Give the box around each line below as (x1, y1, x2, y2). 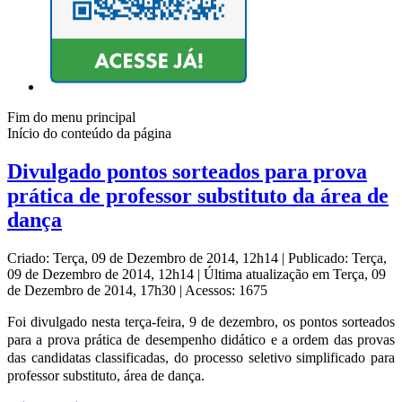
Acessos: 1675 (185, 283, 267, 299)
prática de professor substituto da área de (7, 184, 389, 208)
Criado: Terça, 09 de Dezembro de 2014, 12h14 (7, 250, 282, 267)
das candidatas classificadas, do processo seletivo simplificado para (7, 350, 395, 366)
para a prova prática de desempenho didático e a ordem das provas (7, 332, 395, 348)
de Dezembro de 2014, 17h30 (7, 283, 179, 299)
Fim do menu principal (7, 109, 135, 126)
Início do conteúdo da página (7, 126, 171, 142)
